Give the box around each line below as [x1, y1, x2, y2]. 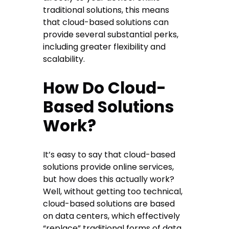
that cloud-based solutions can [43, 16, 169, 29]
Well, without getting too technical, [43, 186, 183, 198]
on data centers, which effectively [43, 210, 180, 222]
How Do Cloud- [43, 77, 167, 100]
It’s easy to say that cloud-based [43, 149, 176, 161]
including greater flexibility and [43, 41, 166, 53]
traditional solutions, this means [43, 4, 170, 16]
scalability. [43, 53, 85, 65]
